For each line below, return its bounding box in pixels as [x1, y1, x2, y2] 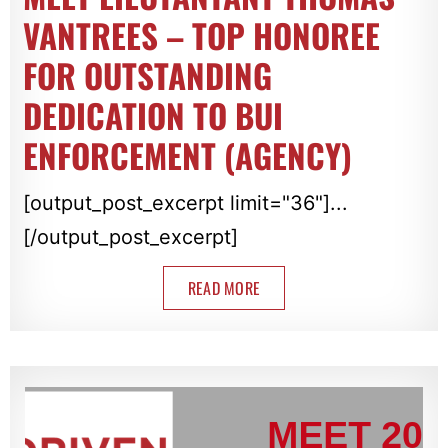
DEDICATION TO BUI [22, 90, 283, 140]
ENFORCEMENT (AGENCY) [22, 130, 352, 180]
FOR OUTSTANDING [22, 50, 272, 100]
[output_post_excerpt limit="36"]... [22, 190, 348, 215]
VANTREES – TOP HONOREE [22, 10, 380, 60]
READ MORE [187, 275, 261, 300]
